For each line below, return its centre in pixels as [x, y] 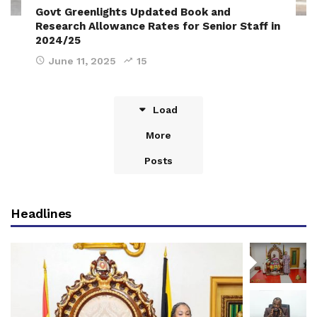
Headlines [41, 213]
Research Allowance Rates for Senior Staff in [158, 26]
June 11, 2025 [82, 60]
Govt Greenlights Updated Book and [133, 12]
